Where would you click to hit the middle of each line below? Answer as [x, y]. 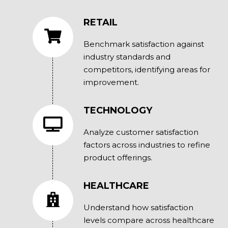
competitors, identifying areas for [147, 70]
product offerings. [118, 158]
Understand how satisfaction [138, 208]
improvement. [111, 82]
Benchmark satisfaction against [144, 44]
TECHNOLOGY [118, 111]
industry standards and [127, 57]
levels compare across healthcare [149, 220]
